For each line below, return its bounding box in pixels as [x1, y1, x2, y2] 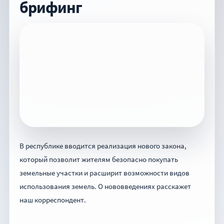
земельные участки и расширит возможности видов [19, 168, 189, 178]
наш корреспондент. [19, 195, 86, 205]
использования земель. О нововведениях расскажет [19, 181, 191, 191]
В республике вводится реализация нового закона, [19, 141, 186, 151]
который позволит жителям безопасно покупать [19, 154, 178, 164]
